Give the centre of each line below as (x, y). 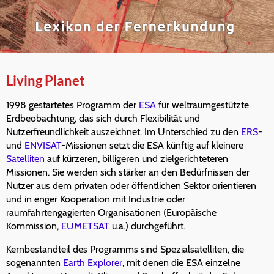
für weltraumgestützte (202, 105)
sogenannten (35, 263)
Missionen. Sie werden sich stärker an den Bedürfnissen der (128, 172)
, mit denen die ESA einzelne (181, 263)
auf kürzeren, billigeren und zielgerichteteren (136, 159)
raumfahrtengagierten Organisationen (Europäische (111, 213)
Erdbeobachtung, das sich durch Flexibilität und (103, 119)
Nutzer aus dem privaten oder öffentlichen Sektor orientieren (131, 186)
